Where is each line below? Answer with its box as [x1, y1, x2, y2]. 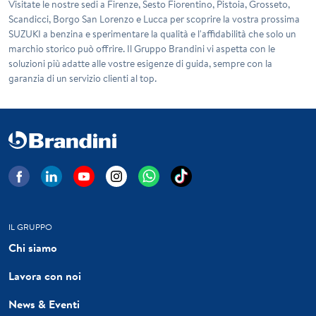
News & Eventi [8, 296, 80, 312]
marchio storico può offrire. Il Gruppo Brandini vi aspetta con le [8, 41, 275, 56]
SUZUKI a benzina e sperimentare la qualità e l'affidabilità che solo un [8, 26, 296, 41]
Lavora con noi [8, 267, 81, 284]
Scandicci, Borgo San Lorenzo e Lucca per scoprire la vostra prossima [8, 11, 300, 26]
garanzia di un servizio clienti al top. [8, 71, 157, 85]
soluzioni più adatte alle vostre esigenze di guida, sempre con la [8, 56, 272, 71]
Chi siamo [8, 239, 57, 255]
